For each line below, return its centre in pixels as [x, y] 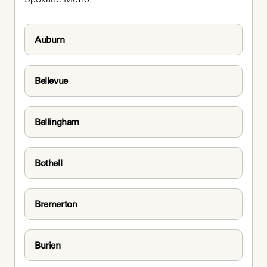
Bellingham [57, 122]
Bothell [49, 163]
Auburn [50, 39]
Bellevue [51, 80]
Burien [48, 245]
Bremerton [56, 204]
